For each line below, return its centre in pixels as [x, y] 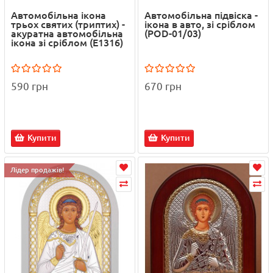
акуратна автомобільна [67, 34]
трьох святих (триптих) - [68, 25]
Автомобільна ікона [58, 16]
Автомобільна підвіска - [201, 16]
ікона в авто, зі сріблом [200, 25]
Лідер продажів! [37, 170]
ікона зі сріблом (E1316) [67, 43]
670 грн [163, 87]
